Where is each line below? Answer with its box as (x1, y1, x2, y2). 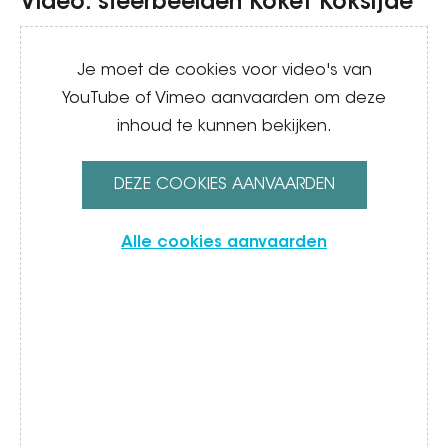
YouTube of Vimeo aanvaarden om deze (62, 91, 386, 107)
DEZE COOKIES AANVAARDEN (113, 177, 335, 193)
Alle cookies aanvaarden (121, 235, 327, 251)
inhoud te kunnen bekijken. (116, 119, 332, 135)
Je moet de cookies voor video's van (76, 63, 372, 79)
